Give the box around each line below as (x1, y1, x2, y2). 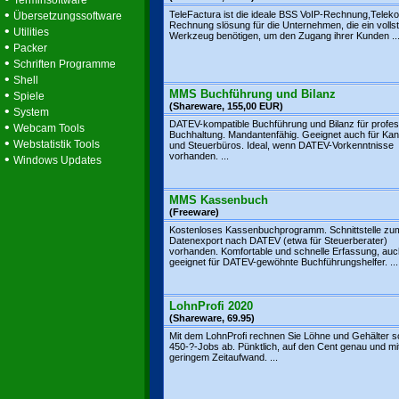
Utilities (13, 26, 49, 38)
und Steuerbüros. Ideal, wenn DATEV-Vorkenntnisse (169, 140, 394, 151)
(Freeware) (169, 207, 219, 217)
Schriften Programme (13, 58, 116, 70)
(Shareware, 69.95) (169, 313, 255, 323)
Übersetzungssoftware (13, 10, 122, 22)
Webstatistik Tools (13, 138, 100, 151)
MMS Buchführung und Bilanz (169, 87, 336, 101)
